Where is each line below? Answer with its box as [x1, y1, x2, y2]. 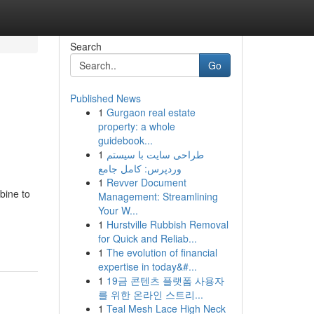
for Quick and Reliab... [97, 231, 197, 245]
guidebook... [97, 133, 153, 147]
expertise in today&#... [97, 259, 197, 273]
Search [69, 39, 102, 53]
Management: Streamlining [97, 189, 218, 203]
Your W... [97, 203, 138, 217]
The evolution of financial [106, 245, 217, 259]
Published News [69, 91, 141, 105]
